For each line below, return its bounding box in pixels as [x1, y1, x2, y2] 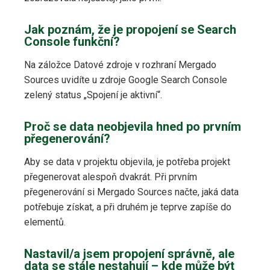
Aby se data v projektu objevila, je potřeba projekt [24, 156, 230, 168]
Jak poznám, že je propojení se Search [24, 22, 236, 37]
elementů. [24, 216, 66, 228]
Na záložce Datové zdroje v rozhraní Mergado [24, 59, 216, 71]
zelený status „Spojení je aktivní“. [24, 89, 162, 101]
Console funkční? [24, 34, 120, 49]
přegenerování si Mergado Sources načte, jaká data [24, 186, 239, 198]
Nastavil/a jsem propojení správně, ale [24, 246, 234, 262]
